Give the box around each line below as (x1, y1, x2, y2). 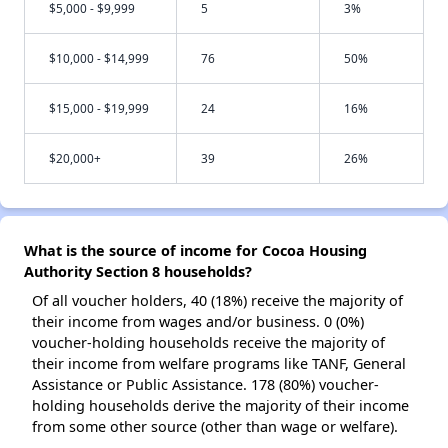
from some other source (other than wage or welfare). (32, 417, 398, 436)
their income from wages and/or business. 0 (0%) (32, 312, 364, 331)
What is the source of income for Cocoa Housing (24, 241, 367, 260)
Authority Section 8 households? (24, 262, 252, 281)
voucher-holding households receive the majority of (32, 333, 385, 352)
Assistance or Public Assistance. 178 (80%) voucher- (32, 375, 379, 394)
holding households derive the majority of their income (32, 396, 409, 415)
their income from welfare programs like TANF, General (32, 354, 406, 373)
